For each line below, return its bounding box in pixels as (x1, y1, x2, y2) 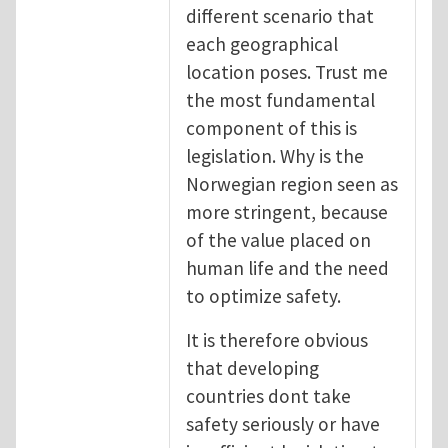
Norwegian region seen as (186, 171, 398, 196)
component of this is (186, 115, 357, 140)
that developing (186, 355, 319, 380)
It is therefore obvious (186, 327, 368, 352)
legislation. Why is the (186, 143, 364, 168)
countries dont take (186, 383, 351, 408)
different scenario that (186, 3, 374, 28)
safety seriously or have (186, 411, 380, 436)
